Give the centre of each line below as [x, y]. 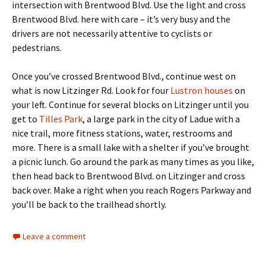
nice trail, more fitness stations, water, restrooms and [122, 133]
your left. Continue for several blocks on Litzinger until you [130, 104]
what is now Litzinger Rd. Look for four [91, 90]
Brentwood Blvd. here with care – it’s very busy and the [121, 19]
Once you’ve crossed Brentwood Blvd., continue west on [124, 76]
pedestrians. [37, 47]
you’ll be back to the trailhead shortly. [89, 204]
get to [26, 119]
